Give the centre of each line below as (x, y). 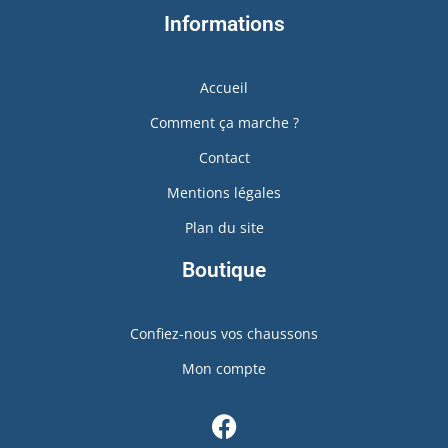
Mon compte (224, 368)
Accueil (224, 87)
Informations (224, 24)
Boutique (224, 270)
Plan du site (224, 227)
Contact (224, 157)
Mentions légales (224, 192)
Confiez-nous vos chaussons (224, 333)
